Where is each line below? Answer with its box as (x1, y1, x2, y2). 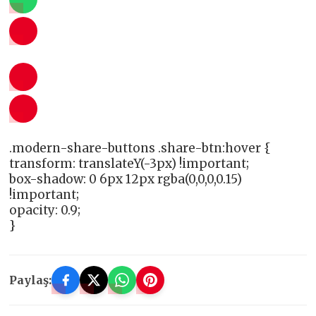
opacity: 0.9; (9, 202, 81, 219)
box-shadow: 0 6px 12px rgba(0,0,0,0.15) (9, 171, 243, 188)
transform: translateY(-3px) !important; (9, 156, 250, 172)
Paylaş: (9, 273, 52, 288)
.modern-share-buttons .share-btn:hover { (9, 140, 272, 157)
